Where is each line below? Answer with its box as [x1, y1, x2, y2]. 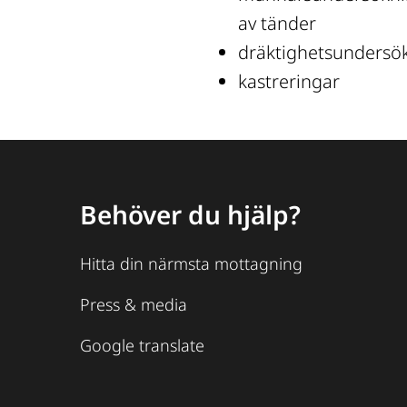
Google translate [80, 334, 204, 357]
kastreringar [238, 69, 340, 94]
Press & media [80, 293, 187, 316]
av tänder [238, 11, 316, 36]
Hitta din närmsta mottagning [80, 253, 303, 275]
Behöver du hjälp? [80, 197, 301, 233]
